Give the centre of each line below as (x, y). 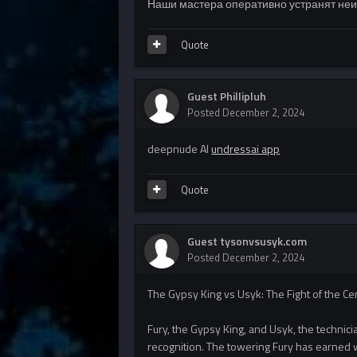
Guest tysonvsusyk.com (247, 241)
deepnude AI (180, 149)
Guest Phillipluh (227, 96)
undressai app (246, 149)
